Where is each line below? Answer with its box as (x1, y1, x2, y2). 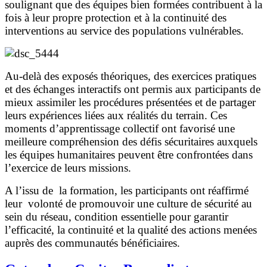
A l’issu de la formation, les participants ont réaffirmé (5, 184, 249, 197)
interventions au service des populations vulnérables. (5, 24, 244, 38)
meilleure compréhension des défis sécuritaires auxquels (5, 135, 257, 148)
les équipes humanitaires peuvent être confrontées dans (5, 148, 253, 162)
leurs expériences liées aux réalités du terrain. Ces (5, 109, 227, 122)
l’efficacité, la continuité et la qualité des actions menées (5, 223, 257, 237)
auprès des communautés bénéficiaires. (5, 237, 180, 250)
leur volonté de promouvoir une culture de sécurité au (5, 197, 252, 210)
